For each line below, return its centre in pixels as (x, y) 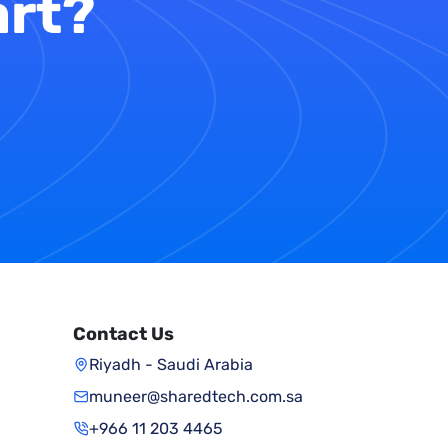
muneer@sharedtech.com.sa (196, 396)
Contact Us (123, 334)
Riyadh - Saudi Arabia (171, 364)
